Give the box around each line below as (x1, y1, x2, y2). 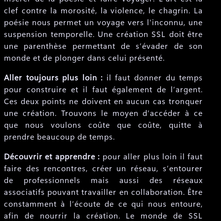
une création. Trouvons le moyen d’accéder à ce (4, 108, 203, 118)
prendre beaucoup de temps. (4, 131, 115, 142)
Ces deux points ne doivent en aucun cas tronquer (4, 96, 203, 106)
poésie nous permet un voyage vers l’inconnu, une (4, 17, 203, 27)
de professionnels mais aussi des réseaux (4, 175, 203, 185)
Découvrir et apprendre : (4, 151, 100, 161)
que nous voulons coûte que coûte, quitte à (4, 119, 203, 130)
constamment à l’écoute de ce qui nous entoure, (4, 198, 203, 209)
